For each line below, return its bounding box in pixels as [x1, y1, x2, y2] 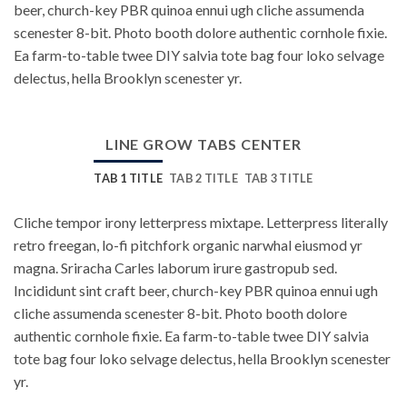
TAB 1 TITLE [94, 170, 164, 185]
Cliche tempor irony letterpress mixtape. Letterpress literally [14, 213, 388, 231]
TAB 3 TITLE [243, 170, 313, 185]
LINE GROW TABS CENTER [105, 134, 302, 153]
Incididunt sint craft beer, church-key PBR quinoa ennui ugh [14, 281, 378, 299]
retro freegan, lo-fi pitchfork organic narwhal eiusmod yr [14, 235, 362, 253]
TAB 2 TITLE [169, 170, 238, 185]
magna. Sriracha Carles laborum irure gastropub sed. [14, 258, 337, 276]
